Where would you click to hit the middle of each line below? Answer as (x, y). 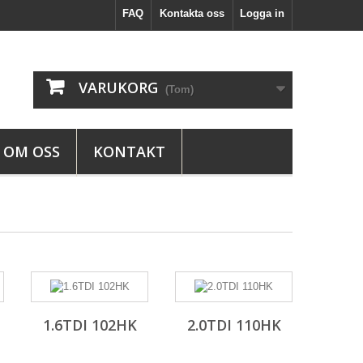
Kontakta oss (192, 13)
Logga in (262, 13)
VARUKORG (118, 88)
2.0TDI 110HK (234, 325)
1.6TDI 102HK (90, 325)
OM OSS (32, 152)
